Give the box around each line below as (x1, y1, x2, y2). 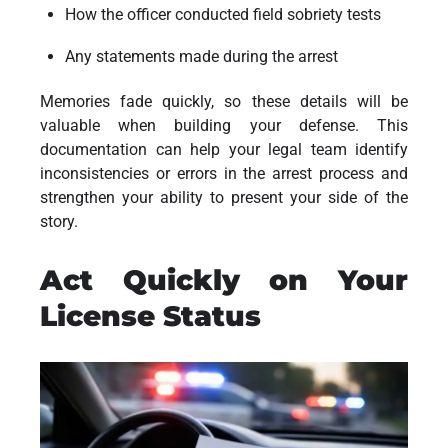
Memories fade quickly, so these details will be (40, 91, 408, 111)
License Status (40, 298, 261, 333)
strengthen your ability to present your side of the (40, 187, 408, 207)
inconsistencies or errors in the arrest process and (40, 163, 408, 183)
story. (40, 211, 78, 231)
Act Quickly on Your (40, 262, 408, 297)
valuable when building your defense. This (40, 115, 408, 135)
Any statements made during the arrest (65, 46, 338, 66)
